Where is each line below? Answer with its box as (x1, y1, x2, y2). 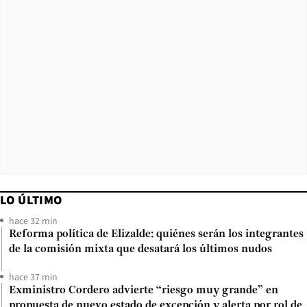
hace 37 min (9, 270, 58, 283)
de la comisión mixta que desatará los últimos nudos (9, 243, 272, 255)
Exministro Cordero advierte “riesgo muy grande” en (9, 284, 278, 296)
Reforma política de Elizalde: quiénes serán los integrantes (9, 228, 304, 240)
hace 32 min (9, 214, 58, 227)
